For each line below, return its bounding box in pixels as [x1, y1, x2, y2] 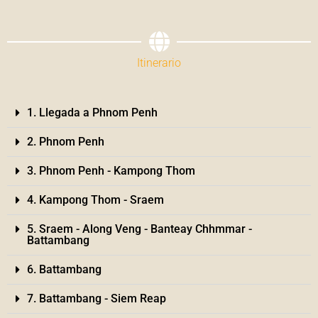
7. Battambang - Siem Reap [27, 291, 167, 305]
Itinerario [137, 55, 181, 70]
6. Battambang [27, 262, 102, 276]
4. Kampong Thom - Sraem [27, 192, 165, 207]
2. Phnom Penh [27, 134, 105, 148]
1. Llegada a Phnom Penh [27, 105, 158, 119]
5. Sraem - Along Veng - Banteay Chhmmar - [27, 221, 253, 236]
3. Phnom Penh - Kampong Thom [27, 163, 196, 177]
